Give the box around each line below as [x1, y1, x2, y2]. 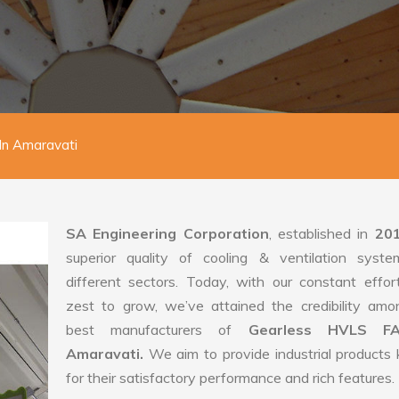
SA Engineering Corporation [66, 224, 269, 242]
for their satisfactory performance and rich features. [66, 369, 395, 387]
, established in [268, 224, 375, 242]
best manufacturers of [66, 321, 248, 338]
